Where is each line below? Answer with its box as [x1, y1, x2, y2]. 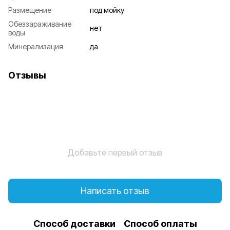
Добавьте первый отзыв [67, 147, 163, 158]
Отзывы [8, 69, 46, 81]
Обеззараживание [8, 19, 71, 28]
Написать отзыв [81, 185, 149, 197]
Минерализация [8, 42, 63, 51]
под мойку [90, 5, 124, 14]
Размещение [8, 5, 51, 14]
